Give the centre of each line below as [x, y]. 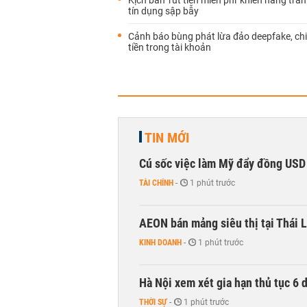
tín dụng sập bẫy [163, 11]
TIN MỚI [167, 138]
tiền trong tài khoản [170, 47]
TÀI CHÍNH [156, 183]
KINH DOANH [160, 243]
